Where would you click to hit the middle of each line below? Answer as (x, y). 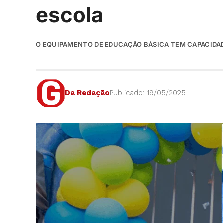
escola (69, 14)
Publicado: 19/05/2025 (148, 93)
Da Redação (87, 93)
